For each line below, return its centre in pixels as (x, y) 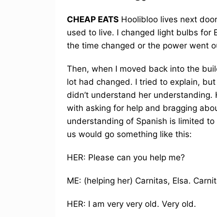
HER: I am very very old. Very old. (132, 204)
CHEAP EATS (93, 19)
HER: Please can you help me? (126, 157)
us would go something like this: (129, 134)
